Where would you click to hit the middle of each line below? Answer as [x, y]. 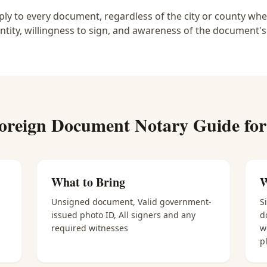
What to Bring [89, 182]
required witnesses [90, 228]
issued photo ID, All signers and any [124, 215]
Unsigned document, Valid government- [132, 202]
